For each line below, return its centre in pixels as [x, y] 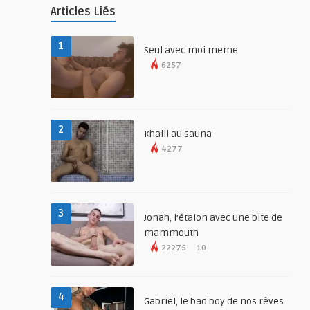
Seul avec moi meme [191, 51]
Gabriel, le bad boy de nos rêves [214, 302]
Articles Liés [83, 12]
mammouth [172, 233]
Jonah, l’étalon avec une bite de [213, 218]
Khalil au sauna [178, 134]
